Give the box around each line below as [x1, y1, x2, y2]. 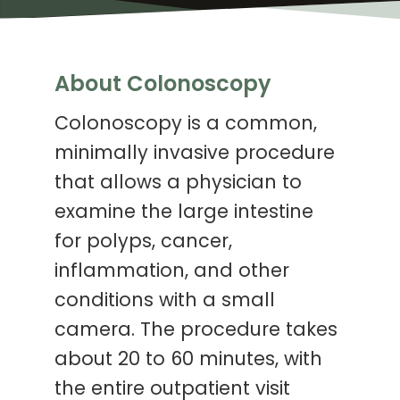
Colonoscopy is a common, [54, 115, 318, 135]
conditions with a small [54, 292, 276, 312]
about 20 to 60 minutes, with [54, 351, 323, 371]
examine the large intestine [54, 204, 314, 223]
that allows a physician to [54, 174, 303, 194]
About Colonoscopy [54, 75, 272, 97]
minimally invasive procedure [54, 145, 336, 164]
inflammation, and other [54, 262, 290, 282]
